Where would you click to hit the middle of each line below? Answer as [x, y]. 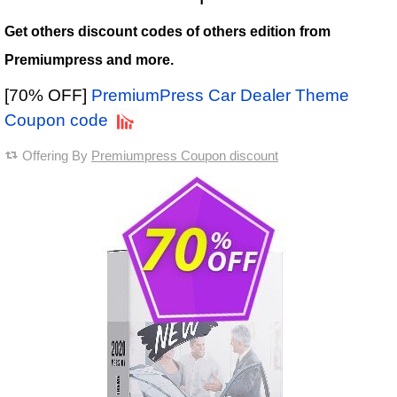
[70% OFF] [48, 96]
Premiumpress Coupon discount [185, 156]
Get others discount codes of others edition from [167, 32]
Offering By [57, 156]
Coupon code [56, 121]
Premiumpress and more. [89, 60]
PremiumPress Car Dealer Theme [220, 96]
